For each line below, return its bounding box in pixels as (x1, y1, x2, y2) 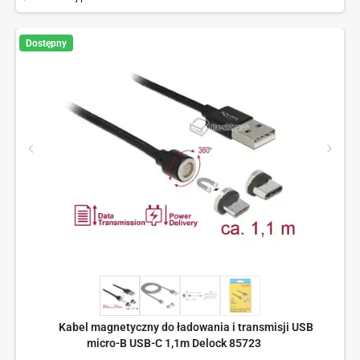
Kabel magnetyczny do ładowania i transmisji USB (59, 321, 313, 334)
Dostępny (25, 37, 67, 49)
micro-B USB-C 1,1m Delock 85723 (87, 337, 261, 350)
